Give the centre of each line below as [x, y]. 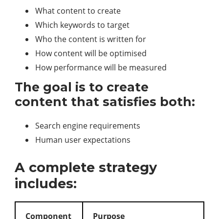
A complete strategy [86, 167]
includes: [46, 184]
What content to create [78, 11]
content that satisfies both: [105, 102]
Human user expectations [83, 140]
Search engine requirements [88, 126]
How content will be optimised [91, 53]
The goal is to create [82, 87]
